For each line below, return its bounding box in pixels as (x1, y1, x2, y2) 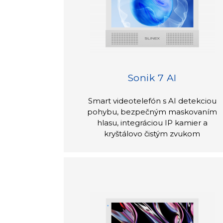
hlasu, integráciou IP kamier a (97, 117, 208, 127)
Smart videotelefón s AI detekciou (88, 96, 217, 106)
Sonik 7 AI (127, 72, 177, 84)
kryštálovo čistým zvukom (104, 128, 201, 138)
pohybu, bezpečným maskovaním (87, 107, 218, 116)
